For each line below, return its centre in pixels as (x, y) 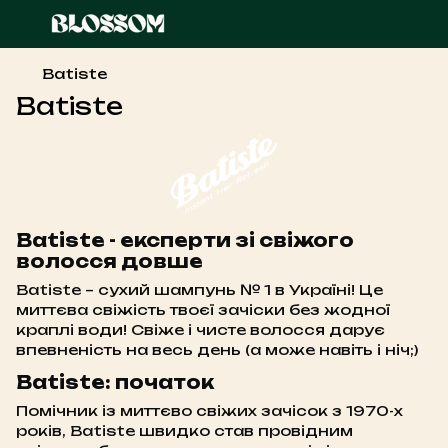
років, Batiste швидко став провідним (184, 430)
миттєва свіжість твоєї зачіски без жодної (203, 310)
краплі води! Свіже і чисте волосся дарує (200, 330)
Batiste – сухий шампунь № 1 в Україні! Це (199, 290)
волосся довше (109, 261)
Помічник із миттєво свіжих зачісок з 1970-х (209, 410)
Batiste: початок (115, 381)
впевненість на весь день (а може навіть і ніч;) (217, 350)
